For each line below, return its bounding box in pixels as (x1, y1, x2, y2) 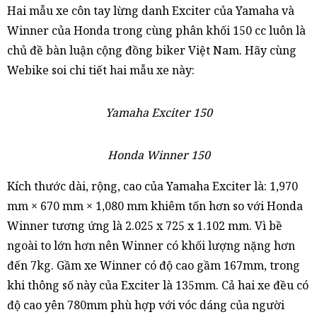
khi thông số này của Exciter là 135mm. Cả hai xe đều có (7, 277, 309, 293)
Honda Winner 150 (107, 147, 210, 163)
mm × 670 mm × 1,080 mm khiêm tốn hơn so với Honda (7, 198, 303, 214)
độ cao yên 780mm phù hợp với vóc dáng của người (7, 297, 284, 313)
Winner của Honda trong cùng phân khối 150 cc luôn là (7, 23, 306, 38)
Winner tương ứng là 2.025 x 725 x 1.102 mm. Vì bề (7, 218, 282, 234)
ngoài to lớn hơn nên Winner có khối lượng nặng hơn (7, 238, 295, 253)
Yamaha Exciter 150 (105, 105, 212, 120)
